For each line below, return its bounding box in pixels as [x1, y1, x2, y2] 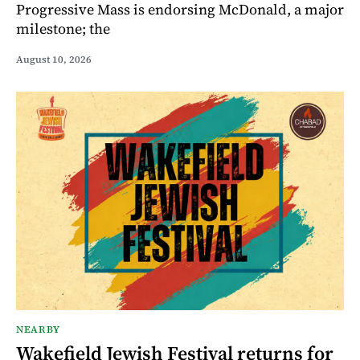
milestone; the [16, 18, 110, 39]
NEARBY [16, 323, 60, 337]
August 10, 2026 [16, 53, 92, 67]
